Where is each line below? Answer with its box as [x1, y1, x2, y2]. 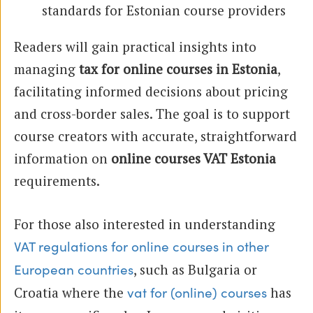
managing [14, 59, 79, 78]
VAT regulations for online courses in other [14, 239, 269, 255]
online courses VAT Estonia [111, 149, 276, 167]
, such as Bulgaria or [133, 260, 257, 278]
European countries [14, 262, 133, 278]
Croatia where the [14, 283, 127, 301]
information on [14, 149, 111, 167]
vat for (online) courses [127, 285, 267, 301]
